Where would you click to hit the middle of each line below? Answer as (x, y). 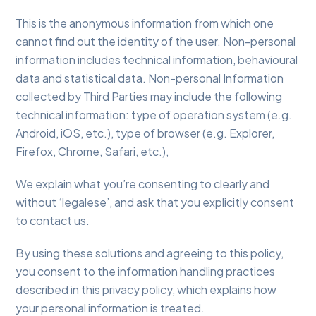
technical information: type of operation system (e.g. (154, 115)
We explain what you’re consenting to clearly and (143, 184)
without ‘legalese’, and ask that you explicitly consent (155, 202)
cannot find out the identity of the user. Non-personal (156, 42)
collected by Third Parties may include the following (149, 97)
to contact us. (53, 221)
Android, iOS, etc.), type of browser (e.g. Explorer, (145, 133)
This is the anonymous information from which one (145, 23)
